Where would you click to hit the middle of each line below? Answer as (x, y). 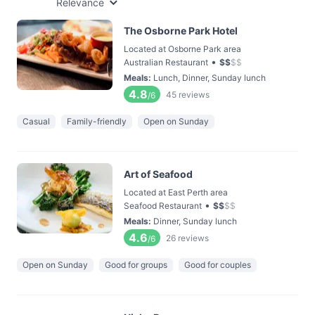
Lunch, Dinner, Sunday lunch (210, 78)
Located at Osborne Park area (182, 49)
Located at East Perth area (176, 192)
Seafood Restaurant (163, 206)
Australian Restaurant (166, 62)
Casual (36, 121)
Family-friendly (97, 121)
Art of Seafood (158, 174)
